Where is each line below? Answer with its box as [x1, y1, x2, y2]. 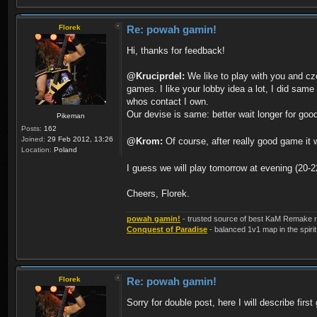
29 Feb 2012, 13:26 [45, 134, 113, 143]
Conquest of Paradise [127, 225, 207, 234]
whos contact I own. [127, 96, 209, 107]
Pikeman [56, 111, 85, 120]
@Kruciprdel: [127, 70, 185, 81]
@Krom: [127, 135, 163, 146]
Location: [21, 145, 52, 154]
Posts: [21, 124, 42, 132]
